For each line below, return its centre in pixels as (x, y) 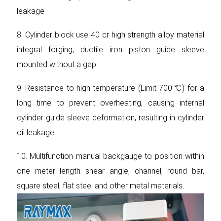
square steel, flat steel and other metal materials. (100, 186)
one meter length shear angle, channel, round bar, (110, 171)
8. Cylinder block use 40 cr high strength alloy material (110, 35)
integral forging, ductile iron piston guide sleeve (110, 50)
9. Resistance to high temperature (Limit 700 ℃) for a (110, 88)
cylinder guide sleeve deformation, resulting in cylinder (110, 118)
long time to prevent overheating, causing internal (110, 103)
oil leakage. (36, 132)
